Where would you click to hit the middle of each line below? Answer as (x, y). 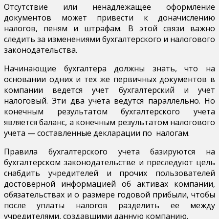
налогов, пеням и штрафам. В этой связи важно (109, 28)
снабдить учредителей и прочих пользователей (109, 173)
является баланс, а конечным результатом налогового (109, 122)
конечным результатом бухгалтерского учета (109, 111)
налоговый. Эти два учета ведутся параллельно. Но (109, 100)
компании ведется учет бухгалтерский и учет (109, 90)
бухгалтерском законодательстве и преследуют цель (109, 162)
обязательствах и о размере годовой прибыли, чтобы (109, 194)
